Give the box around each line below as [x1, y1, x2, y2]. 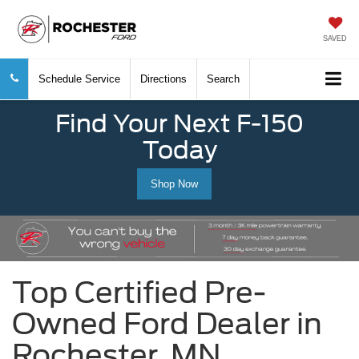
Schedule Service [38, 73, 120, 85]
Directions [140, 73, 187, 85]
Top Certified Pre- [12, 275, 266, 311]
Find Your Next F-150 [55, 108, 304, 138]
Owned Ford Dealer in [12, 306, 322, 342]
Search [207, 73, 240, 85]
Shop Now [150, 178, 198, 191]
